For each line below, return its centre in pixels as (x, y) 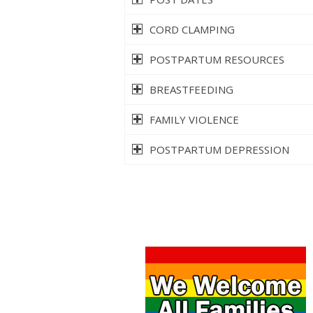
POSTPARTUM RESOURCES (217, 60)
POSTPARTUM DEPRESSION (219, 150)
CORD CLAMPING (192, 30)
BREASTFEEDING (191, 90)
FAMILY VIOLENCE (194, 120)
